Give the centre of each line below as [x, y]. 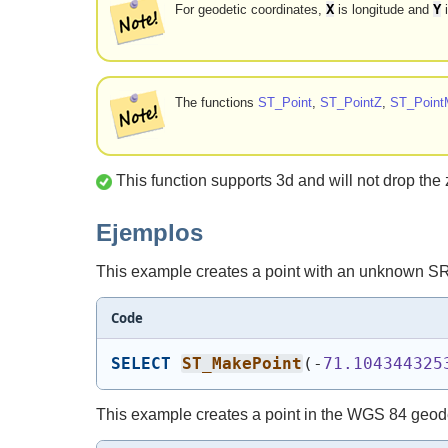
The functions [217, 103]
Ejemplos [149, 232]
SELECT [140, 364]
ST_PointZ [351, 103]
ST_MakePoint [241, 364]
